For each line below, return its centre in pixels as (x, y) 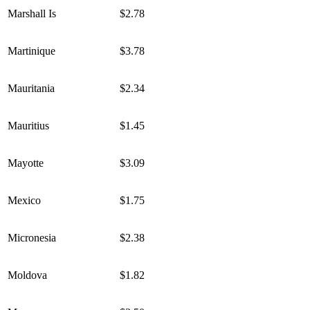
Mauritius (28, 126)
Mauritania (31, 89)
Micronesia (32, 238)
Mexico (24, 201)
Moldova (27, 275)
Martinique (31, 51)
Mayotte (26, 163)
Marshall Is (32, 14)
